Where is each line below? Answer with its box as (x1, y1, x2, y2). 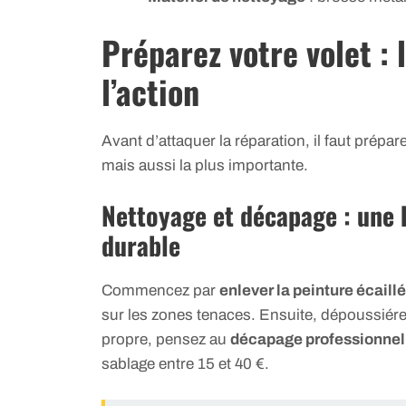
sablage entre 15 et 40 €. (101, 355, 269, 373)
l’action (101, 66, 199, 115)
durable (101, 227, 180, 265)
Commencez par (101, 282, 219, 300)
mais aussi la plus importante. (101, 156, 308, 174)
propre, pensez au (101, 331, 230, 349)
